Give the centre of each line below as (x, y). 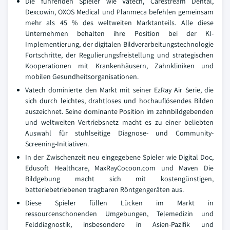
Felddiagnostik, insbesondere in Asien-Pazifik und (119, 224)
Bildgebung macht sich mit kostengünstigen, (119, 179)
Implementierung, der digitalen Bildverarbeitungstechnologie (119, 44)
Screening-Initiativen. (57, 144)
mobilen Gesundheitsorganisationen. (82, 76)
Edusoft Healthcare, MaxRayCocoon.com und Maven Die (119, 168)
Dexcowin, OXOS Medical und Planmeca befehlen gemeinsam (119, 12)
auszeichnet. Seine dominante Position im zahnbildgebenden (119, 111)
